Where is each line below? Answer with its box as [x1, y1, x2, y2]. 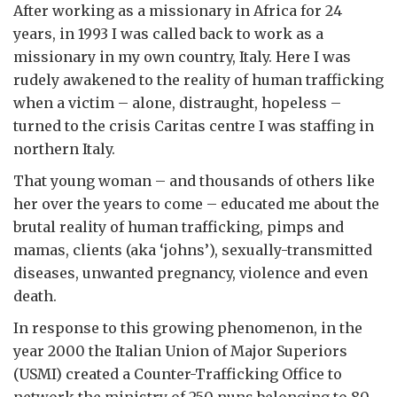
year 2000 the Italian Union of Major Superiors [13, 342, 347, 361]
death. [13, 287, 57, 306]
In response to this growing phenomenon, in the [13, 319, 362, 338]
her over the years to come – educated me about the [13, 195, 379, 214]
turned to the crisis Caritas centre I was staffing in [13, 117, 374, 136]
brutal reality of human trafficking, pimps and [13, 218, 344, 237]
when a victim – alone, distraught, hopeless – [13, 94, 341, 113]
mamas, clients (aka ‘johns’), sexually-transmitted [13, 241, 372, 260]
